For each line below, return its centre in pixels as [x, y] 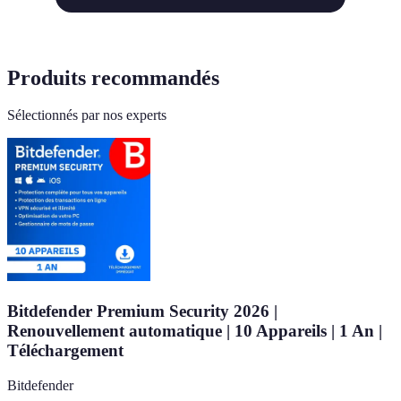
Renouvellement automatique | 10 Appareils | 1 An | [195, 331]
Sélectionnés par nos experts [87, 115]
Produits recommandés [113, 77]
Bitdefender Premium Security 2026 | [142, 311]
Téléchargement [65, 351]
